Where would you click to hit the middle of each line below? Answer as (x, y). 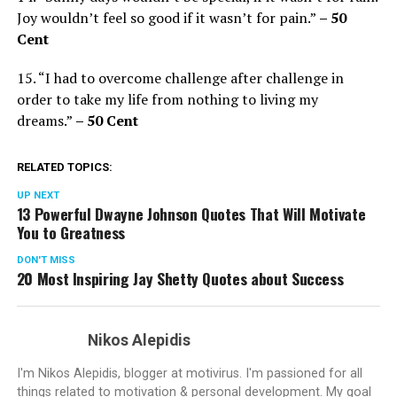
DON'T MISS (46, 260)
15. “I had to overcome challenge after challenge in (180, 78)
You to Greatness (71, 232)
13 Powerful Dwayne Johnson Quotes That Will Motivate (191, 213)
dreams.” (46, 120)
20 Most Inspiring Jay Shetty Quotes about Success (180, 278)
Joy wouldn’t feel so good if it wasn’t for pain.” (167, 17)
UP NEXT (38, 195)
